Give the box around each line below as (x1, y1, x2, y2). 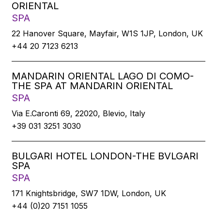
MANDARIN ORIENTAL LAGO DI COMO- (12, 70, 194, 82)
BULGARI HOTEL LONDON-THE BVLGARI (12, 150, 199, 162)
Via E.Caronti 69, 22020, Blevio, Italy (12, 108, 145, 118)
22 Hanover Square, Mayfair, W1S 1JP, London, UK (12, 29, 203, 38)
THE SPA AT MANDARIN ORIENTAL (12, 80, 173, 92)
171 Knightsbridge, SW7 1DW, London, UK (12, 188, 166, 198)
